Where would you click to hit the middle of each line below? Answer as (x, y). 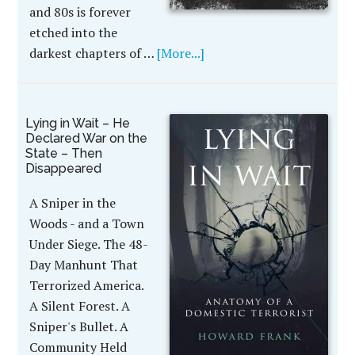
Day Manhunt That (84, 265)
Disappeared (64, 168)
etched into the (74, 32)
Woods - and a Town (87, 223)
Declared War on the (87, 138)
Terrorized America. (87, 285)
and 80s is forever (80, 12)
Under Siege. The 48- (89, 244)
